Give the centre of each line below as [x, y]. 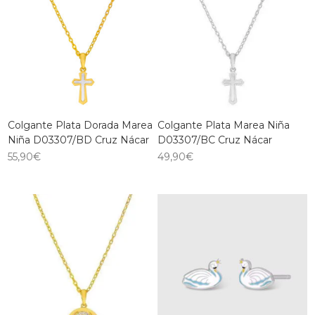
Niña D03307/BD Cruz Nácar [79, 140]
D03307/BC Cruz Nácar [215, 140]
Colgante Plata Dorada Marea [81, 126]
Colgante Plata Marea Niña [224, 126]
